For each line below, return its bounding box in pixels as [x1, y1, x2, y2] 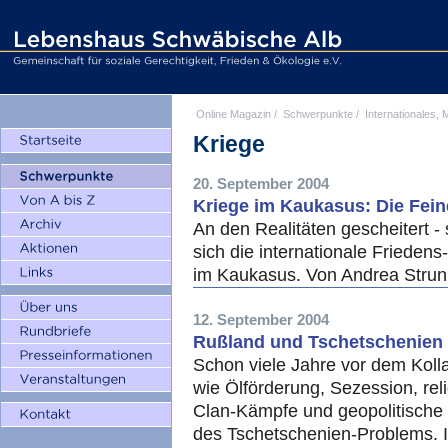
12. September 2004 [193, 311, 329, 328]
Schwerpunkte [283, 108, 353, 120]
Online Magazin [196, 108, 271, 120]
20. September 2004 [193, 175, 329, 192]
